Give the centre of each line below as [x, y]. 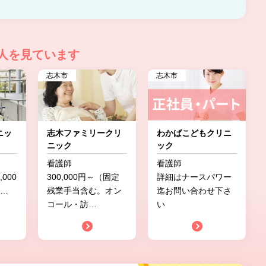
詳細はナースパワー [194, 177]
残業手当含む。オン [84, 191]
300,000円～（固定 [83, 177]
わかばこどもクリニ [194, 133]
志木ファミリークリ [84, 133]
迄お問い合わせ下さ [194, 191]
